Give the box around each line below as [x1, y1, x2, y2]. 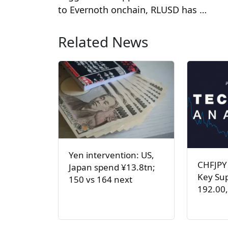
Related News [58, 32, 148, 52]
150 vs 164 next [69, 173, 132, 185]
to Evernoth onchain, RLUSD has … [58, 4, 207, 16]
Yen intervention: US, [69, 149, 154, 161]
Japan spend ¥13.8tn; [69, 161, 155, 173]
